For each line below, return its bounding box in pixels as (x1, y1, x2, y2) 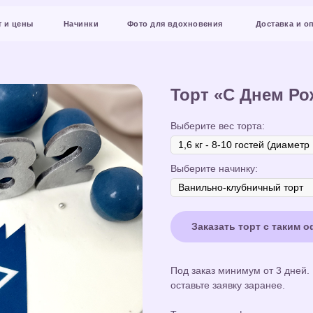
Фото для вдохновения (80, 17, 166, 25)
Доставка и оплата (194, 17, 263, 25)
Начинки (23, 17, 54, 25)
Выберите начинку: (170, 163, 258, 174)
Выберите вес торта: (170, 120, 265, 131)
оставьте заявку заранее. (170, 279, 285, 291)
